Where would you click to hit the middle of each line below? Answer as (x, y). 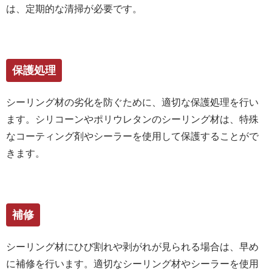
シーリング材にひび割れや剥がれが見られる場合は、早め (132, 246)
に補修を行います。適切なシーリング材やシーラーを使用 (132, 263)
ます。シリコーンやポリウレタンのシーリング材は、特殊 (132, 119)
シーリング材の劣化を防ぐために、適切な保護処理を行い (132, 102)
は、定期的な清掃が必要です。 (74, 8)
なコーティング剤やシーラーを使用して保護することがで (132, 136)
